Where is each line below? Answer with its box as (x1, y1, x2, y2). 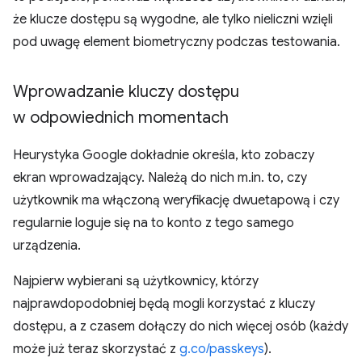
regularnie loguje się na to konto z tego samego (13, 215, 294, 231)
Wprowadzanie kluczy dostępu (13, 82, 239, 102)
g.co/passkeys (179, 341, 264, 357)
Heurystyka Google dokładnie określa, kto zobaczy (13, 147, 314, 163)
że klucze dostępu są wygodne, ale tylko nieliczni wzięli (13, 11, 333, 27)
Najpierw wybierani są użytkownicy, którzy (13, 273, 259, 289)
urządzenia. (13, 238, 81, 254)
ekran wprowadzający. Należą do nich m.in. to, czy (13, 170, 307, 186)
